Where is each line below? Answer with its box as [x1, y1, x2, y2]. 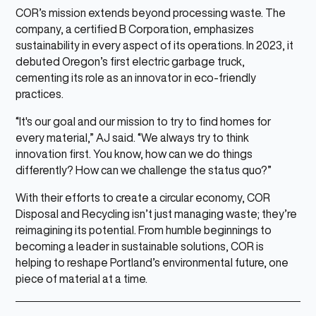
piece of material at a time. [16, 273, 148, 285]
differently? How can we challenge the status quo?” [16, 164, 272, 176]
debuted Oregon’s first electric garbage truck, [16, 56, 245, 68]
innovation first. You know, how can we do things [16, 148, 253, 160]
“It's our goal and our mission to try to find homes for [16, 116, 272, 128]
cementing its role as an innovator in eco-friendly [16, 72, 257, 84]
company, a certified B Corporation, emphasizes [16, 23, 255, 35]
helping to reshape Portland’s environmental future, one [16, 257, 289, 269]
